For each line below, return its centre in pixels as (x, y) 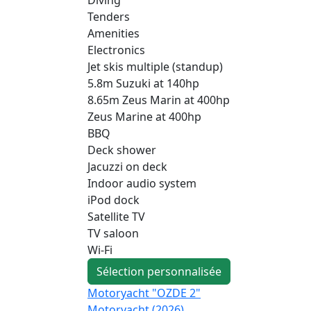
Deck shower (122, 150)
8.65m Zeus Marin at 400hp (159, 100)
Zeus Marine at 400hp (144, 116)
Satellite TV (116, 216)
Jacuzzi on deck (127, 166)
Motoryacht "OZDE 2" (144, 293)
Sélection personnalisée (159, 271)
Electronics (116, 50)
